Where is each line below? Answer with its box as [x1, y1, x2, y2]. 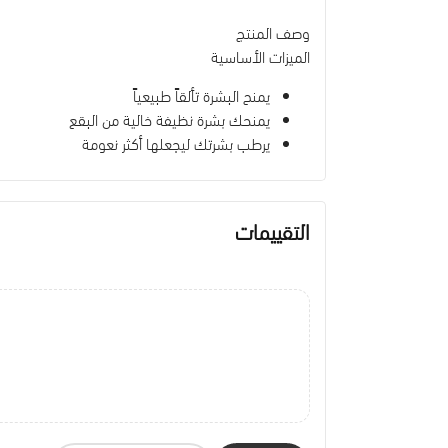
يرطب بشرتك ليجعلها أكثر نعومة [82, 131, 270, 154]
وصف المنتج [236, 20, 310, 43]
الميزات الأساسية [211, 44, 310, 67]
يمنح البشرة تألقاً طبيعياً [133, 83, 270, 106]
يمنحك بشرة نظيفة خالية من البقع [69, 107, 270, 130]
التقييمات [235, 214, 310, 246]
